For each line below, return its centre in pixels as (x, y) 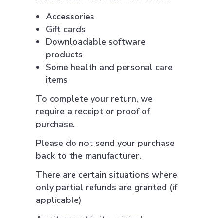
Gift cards (66, 29)
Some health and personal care (109, 67)
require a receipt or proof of (93, 111)
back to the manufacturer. (89, 156)
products (64, 54)
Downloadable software (96, 42)
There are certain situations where (107, 175)
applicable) (59, 200)
